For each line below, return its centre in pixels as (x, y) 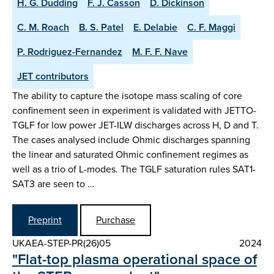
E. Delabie (155, 27)
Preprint (45, 220)
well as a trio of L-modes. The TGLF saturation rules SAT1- (134, 169)
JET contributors (53, 76)
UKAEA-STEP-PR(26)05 (61, 243)
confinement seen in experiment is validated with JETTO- (134, 110)
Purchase (116, 220)
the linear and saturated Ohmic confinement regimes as (130, 154)
